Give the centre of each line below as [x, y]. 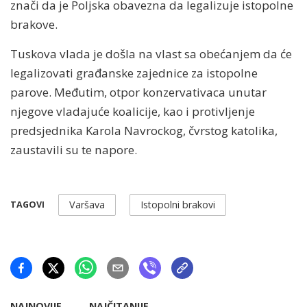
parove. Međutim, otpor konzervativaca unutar [138, 92]
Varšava [87, 204]
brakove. [34, 24]
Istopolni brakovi [178, 204]
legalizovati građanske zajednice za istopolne [134, 73]
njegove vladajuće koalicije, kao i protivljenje [133, 111]
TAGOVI [27, 205]
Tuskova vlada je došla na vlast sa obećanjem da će [151, 53]
